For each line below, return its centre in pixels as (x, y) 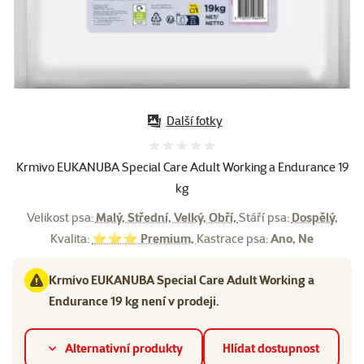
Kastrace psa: (234, 238)
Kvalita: (71, 238)
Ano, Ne (292, 238)
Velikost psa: (61, 217)
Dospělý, (314, 217)
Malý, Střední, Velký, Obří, (167, 217)
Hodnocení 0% (220, 150)
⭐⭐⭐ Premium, (144, 238)
